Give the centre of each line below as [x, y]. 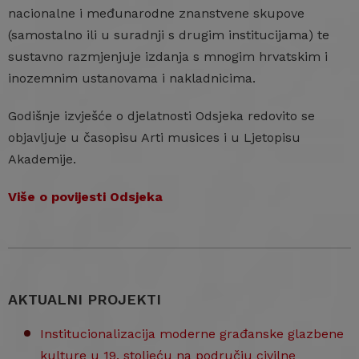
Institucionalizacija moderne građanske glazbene [192, 334]
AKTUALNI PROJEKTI [85, 299]
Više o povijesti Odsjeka [85, 197]
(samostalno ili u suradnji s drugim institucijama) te [169, 35]
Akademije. [42, 159]
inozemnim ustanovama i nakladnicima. [132, 78]
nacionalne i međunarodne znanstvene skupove [156, 13]
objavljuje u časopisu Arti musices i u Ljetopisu [154, 137]
